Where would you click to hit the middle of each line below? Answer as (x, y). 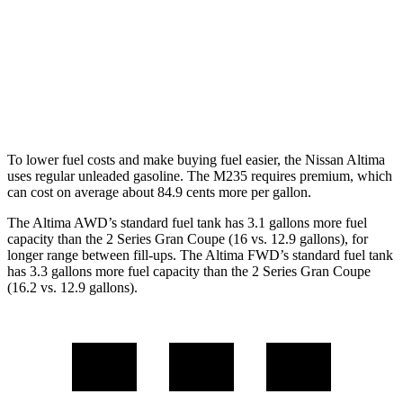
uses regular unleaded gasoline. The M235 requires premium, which (200, 176)
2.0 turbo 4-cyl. (187, 101)
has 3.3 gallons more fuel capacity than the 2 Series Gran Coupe (189, 272)
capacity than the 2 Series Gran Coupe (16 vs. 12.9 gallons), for (188, 239)
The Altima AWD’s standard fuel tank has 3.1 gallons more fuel (187, 223)
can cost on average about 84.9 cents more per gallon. (159, 193)
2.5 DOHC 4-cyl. (187, 18)
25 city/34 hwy (300, 18)
